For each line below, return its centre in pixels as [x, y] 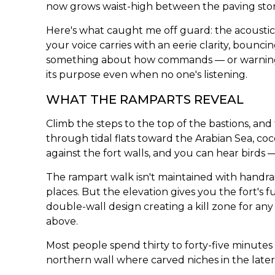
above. [62, 221]
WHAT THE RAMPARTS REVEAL [145, 99]
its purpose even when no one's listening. [147, 74]
